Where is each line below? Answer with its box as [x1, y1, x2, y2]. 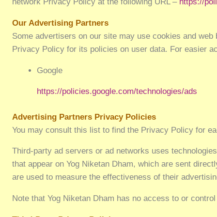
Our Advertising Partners [12, 18, 109, 28]
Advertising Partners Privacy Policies [12, 112, 156, 122]
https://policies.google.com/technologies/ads [36, 87, 197, 96]
